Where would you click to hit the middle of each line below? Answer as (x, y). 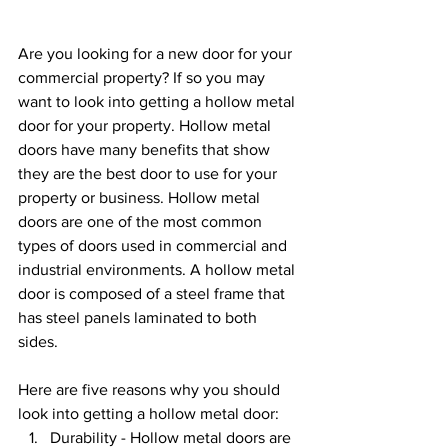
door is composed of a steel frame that (153, 293)
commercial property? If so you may (143, 77)
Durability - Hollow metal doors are (172, 437)
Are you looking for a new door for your (157, 53)
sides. (40, 341)
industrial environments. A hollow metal (158, 269)
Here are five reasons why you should (151, 389)
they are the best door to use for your (149, 173)
